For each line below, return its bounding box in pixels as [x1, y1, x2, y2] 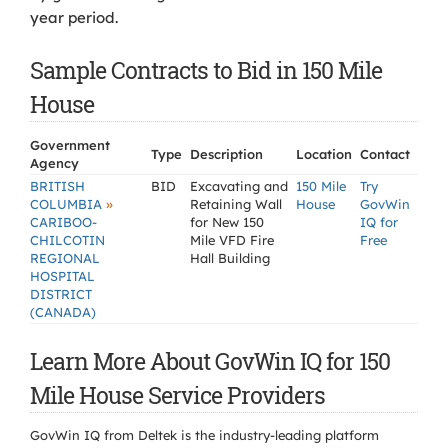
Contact [360, 146, 410, 162]
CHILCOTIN [30, 232, 105, 248]
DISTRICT [30, 286, 92, 302]
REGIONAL [30, 250, 100, 266]
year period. [30, 8, 118, 27]
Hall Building [190, 250, 270, 266]
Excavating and [190, 178, 288, 194]
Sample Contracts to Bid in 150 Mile [30, 55, 382, 85]
